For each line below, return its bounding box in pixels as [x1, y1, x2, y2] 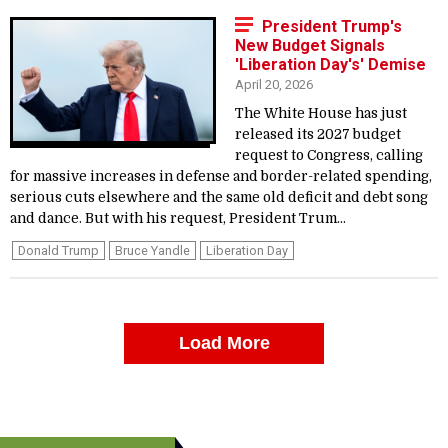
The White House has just [235, 106, 407, 121]
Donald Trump [18, 243, 99, 258]
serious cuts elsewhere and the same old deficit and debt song [10, 190, 428, 205]
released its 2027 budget [235, 127, 401, 142]
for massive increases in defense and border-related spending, [10, 169, 432, 184]
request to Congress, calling [235, 148, 423, 163]
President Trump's [262, 17, 402, 36]
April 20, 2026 [235, 77, 313, 92]
